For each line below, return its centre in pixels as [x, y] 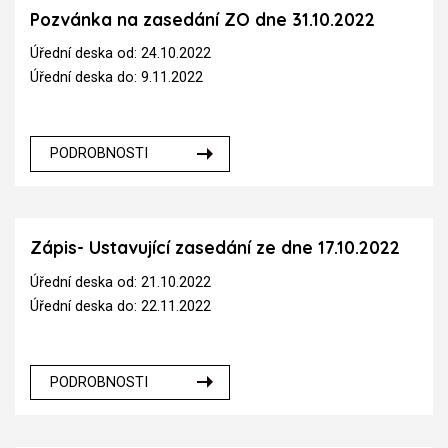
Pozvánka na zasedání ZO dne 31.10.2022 [202, 19]
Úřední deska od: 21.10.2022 [120, 282]
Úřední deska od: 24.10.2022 [120, 54]
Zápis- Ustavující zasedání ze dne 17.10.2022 [215, 248]
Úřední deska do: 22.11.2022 [120, 306]
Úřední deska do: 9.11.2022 [116, 78]
